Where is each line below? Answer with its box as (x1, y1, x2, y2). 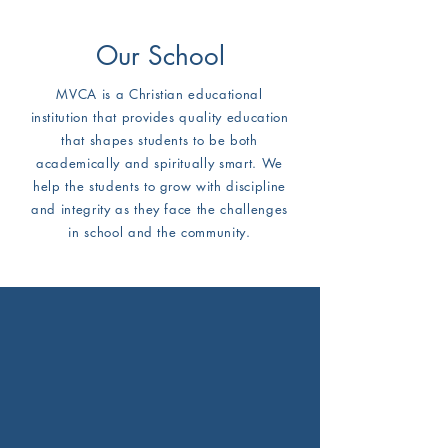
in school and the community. (68, 223, 251, 241)
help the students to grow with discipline (33, 177, 286, 195)
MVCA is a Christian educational (56, 85, 263, 103)
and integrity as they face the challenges (31, 200, 288, 218)
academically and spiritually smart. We (36, 154, 283, 172)
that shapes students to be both (61, 131, 258, 149)
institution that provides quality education (30, 108, 289, 126)
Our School (95, 39, 225, 73)
